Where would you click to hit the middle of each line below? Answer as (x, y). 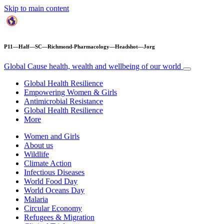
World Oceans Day (54, 190)
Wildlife (36, 154)
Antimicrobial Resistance (63, 101)
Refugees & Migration (59, 217)
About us (38, 145)
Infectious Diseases (54, 172)
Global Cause (26, 66)
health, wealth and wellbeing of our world (115, 66)
